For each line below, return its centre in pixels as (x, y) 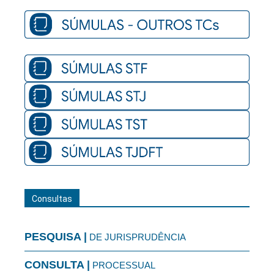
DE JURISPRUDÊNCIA (136, 237)
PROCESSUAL (123, 265)
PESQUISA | (56, 237)
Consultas (52, 199)
